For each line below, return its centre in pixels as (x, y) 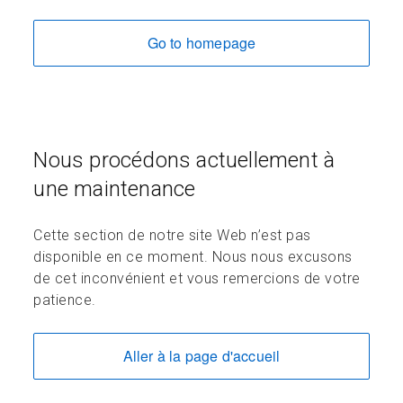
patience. (65, 300)
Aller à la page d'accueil (201, 356)
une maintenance (115, 189)
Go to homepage (201, 43)
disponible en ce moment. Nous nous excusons (193, 257)
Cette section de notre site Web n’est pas (172, 236)
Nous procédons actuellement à (184, 161)
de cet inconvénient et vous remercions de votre (197, 279)
